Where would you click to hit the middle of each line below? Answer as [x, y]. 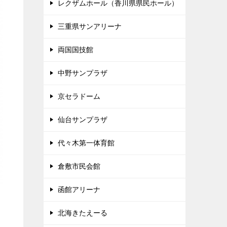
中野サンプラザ [83, 73]
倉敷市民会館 [79, 166]
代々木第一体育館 [86, 143]
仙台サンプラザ [83, 120]
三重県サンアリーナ [90, 26]
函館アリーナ [79, 190]
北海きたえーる [83, 213]
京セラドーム [79, 96]
